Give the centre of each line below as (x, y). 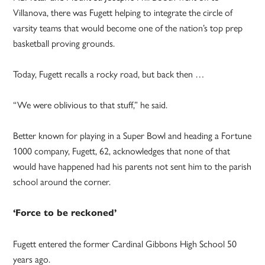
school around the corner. (62, 182)
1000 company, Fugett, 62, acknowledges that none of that (122, 151)
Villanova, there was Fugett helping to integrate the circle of (123, 12)
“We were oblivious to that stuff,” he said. (91, 105)
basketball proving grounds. (64, 43)
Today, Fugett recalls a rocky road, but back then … (109, 74)
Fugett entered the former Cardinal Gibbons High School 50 (125, 244)
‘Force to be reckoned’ (65, 213)
